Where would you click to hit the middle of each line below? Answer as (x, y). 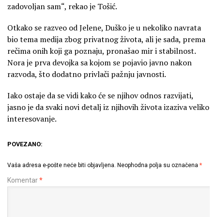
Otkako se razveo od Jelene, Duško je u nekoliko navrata (104, 28)
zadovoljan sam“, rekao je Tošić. (62, 7)
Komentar (23, 180)
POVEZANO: (25, 144)
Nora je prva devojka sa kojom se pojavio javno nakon (100, 63)
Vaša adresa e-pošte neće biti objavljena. (62, 165)
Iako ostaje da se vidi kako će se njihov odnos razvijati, (100, 96)
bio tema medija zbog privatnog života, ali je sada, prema (106, 39)
